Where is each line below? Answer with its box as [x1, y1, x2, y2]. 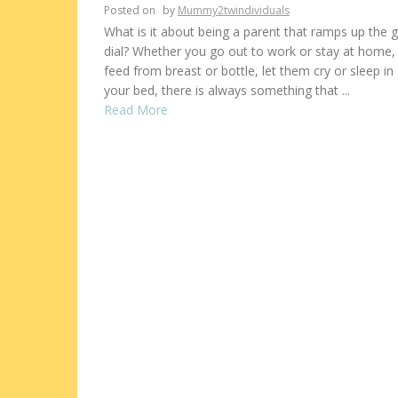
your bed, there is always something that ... [104, 81, 350, 99]
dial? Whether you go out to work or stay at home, [104, 42, 395, 60]
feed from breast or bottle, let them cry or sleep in [104, 61, 394, 79]
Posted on [104, 2, 158, 18]
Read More [104, 100, 168, 118]
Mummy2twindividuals [178, 2, 290, 18]
